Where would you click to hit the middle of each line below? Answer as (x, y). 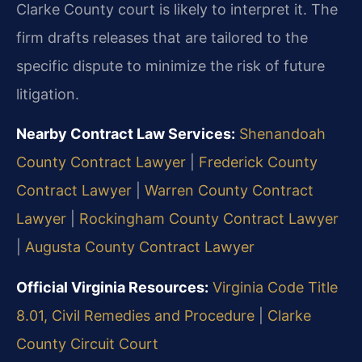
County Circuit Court (87, 343)
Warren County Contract (229, 191)
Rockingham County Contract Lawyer (209, 219)
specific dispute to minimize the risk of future (170, 65)
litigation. (48, 94)
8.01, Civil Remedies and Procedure (135, 315)
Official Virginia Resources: (112, 287)
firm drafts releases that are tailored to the (162, 37)
